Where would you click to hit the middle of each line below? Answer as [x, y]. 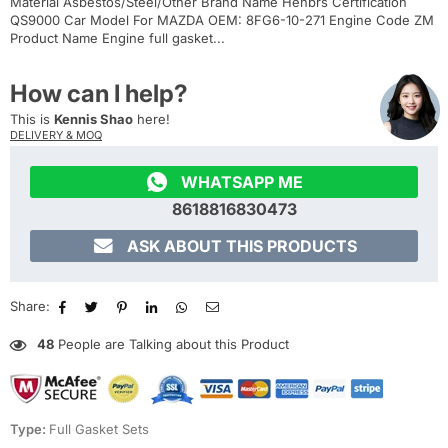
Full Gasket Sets [99, 429]
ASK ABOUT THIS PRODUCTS [242, 246]
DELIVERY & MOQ [56, 135]
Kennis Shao [93, 119]
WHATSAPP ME [242, 182]
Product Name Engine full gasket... [117, 38]
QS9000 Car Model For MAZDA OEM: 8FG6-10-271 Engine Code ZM [222, 20]
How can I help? [99, 94]
